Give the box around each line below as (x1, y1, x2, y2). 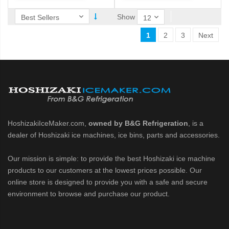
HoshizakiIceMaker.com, (8, 119, 88, 127)
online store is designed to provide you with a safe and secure (8, 178, 208, 186)
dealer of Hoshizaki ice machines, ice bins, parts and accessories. (8, 131, 220, 139)
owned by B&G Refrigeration (88, 119, 188, 127)
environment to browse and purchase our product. (8, 190, 172, 198)
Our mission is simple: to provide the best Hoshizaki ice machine (8, 154, 215, 163)
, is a (188, 119, 203, 127)
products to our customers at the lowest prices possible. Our (8, 166, 202, 174)
